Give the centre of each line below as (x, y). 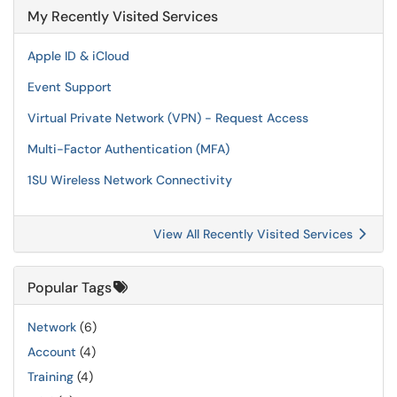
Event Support (70, 87)
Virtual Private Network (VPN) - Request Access (168, 118)
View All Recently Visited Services (255, 234)
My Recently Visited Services (123, 16)
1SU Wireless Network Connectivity (130, 180)
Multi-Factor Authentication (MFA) (128, 149)
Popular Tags (70, 288)
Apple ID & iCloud (78, 56)
